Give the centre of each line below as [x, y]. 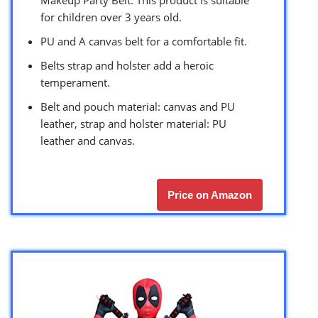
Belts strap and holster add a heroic [127, 66]
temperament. [75, 83]
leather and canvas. [88, 141]
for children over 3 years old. [111, 17]
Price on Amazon [210, 195]
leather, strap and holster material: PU [133, 124]
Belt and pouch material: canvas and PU [138, 107]
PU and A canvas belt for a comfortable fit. [144, 42]
